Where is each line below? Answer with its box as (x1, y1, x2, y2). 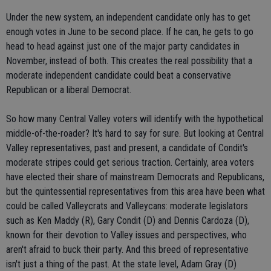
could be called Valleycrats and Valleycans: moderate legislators (6, 200, 248, 212)
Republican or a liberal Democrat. (6, 84, 131, 96)
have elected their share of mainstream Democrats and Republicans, (6, 171, 264, 183)
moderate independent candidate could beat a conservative (6, 70, 231, 81)
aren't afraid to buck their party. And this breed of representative (6, 244, 249, 255)
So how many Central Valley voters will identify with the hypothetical (6, 113, 263, 125)
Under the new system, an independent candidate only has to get (6, 11, 250, 23)
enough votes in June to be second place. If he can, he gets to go (6, 26, 253, 38)
